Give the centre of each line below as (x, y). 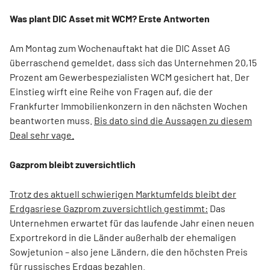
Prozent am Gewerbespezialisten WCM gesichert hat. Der (130, 77)
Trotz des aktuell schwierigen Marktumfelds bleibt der (123, 194)
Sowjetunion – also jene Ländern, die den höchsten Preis (129, 252)
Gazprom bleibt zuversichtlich (73, 164)
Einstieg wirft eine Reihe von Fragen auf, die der (111, 91)
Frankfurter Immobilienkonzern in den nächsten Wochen (129, 106)
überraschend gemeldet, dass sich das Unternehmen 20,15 (133, 62)
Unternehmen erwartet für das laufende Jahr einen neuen (132, 223)
